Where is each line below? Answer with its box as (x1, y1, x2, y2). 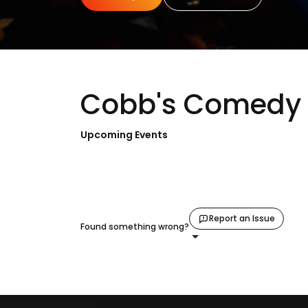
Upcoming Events (80, 128, 168, 142)
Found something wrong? (80, 221, 189, 232)
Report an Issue (209, 212, 275, 224)
